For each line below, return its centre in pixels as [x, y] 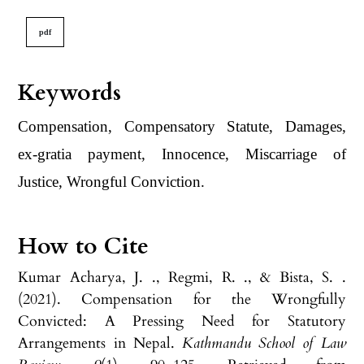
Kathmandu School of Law [264, 343]
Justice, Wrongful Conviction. [112, 181]
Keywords [70, 92]
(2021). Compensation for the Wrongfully [182, 299]
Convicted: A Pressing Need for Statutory [182, 321]
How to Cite [84, 246]
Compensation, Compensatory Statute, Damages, [182, 126]
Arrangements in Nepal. [100, 343]
